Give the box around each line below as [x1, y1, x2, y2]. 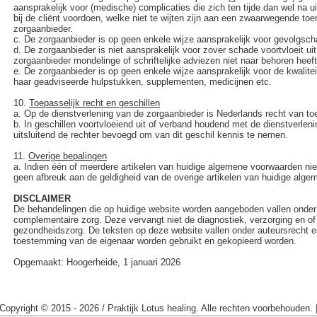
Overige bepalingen [28, 151, 107, 161]
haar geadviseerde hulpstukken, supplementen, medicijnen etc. [13, 76, 275, 87]
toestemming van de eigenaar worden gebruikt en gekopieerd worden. [13, 236, 296, 246]
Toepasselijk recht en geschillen [29, 98, 160, 108]
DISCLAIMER [13, 193, 71, 204]
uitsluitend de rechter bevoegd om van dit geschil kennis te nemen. [13, 129, 288, 140]
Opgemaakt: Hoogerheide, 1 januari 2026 [13, 257, 180, 267]
